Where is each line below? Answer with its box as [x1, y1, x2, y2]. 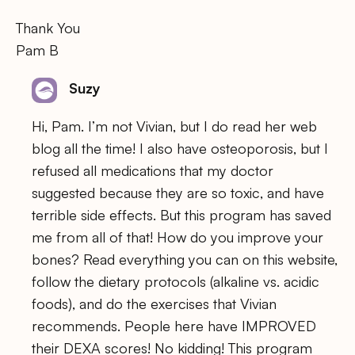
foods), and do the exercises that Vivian [32, 294, 277, 312]
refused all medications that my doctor [32, 161, 273, 179]
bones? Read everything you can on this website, [32, 250, 338, 268]
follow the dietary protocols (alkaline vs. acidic [32, 272, 319, 290]
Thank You [16, 19, 80, 37]
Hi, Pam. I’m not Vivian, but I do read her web [32, 116, 317, 135]
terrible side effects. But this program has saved [32, 205, 331, 223]
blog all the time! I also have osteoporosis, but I [32, 139, 328, 157]
